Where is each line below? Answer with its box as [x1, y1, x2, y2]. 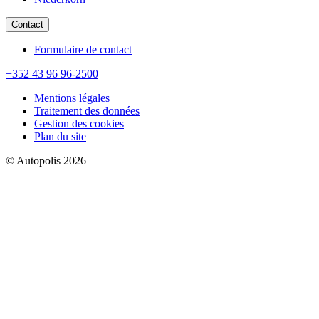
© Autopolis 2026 [6, 154, 86, 167]
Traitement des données [34, 104, 140, 117]
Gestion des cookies [34, 117, 124, 130]
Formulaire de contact [34, 43, 132, 56]
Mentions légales [34, 91, 110, 104]
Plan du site [34, 130, 86, 142]
